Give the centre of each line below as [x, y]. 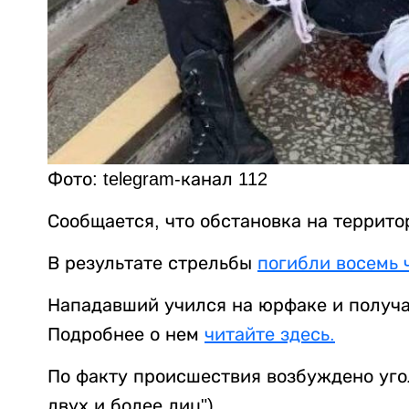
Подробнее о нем [126, 335]
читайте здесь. [270, 335]
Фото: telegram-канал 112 [157, 179]
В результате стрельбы [152, 263]
